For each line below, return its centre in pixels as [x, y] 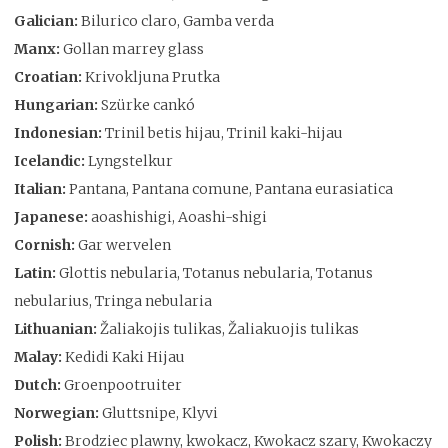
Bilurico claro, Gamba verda [177, 20]
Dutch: [39, 384]
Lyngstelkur [130, 160]
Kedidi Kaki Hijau [125, 356]
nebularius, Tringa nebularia [113, 300]
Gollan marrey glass [133, 48]
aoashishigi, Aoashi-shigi [179, 216]
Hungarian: [57, 104]
